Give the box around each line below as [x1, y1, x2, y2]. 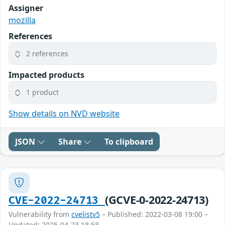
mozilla [9, 14, 36, 26]
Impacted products [9, 69, 84, 80]
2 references [26, 48, 68, 58]
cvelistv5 [71, 209, 100, 219]
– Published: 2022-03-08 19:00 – [100, 209, 208, 219]
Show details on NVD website [9, 107, 120, 119]
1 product [26, 87, 59, 97]
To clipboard [104, 136, 153, 147]
